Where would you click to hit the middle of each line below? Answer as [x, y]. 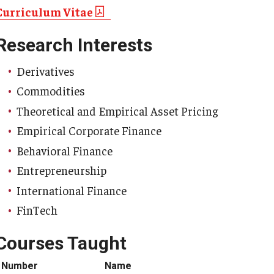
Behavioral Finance [65, 150]
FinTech [37, 210]
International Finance [72, 190]
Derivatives [46, 71]
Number [20, 265]
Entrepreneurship [61, 170]
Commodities [51, 91]
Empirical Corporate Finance [89, 130]
